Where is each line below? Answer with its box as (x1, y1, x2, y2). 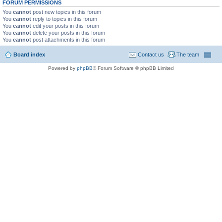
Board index (13, 52, 45, 57)
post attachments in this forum (31, 36, 105, 43)
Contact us (138, 52, 164, 57)
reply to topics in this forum (31, 15, 97, 22)
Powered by (48, 65, 77, 71)
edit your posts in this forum (31, 22, 99, 29)
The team (176, 52, 199, 57)
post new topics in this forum (31, 8, 101, 15)
